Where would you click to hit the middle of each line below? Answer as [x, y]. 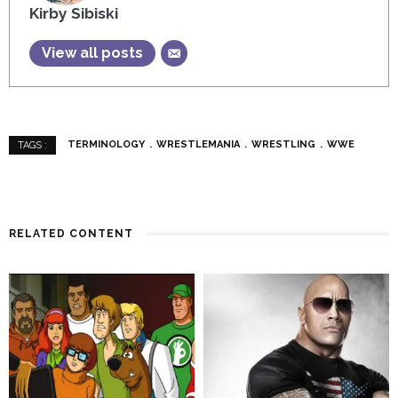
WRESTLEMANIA [198, 144]
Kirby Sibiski [73, 14]
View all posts [92, 53]
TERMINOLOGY [106, 144]
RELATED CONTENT [71, 233]
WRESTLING [283, 144]
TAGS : [32, 145]
